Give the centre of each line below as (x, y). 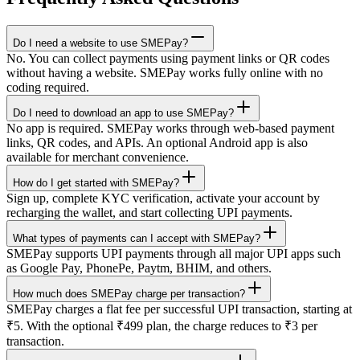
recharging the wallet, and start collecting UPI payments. (149, 212)
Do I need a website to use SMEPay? (100, 43)
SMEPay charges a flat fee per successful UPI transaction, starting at (179, 309)
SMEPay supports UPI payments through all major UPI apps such (174, 253)
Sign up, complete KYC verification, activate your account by (163, 198)
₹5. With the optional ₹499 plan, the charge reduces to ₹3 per (162, 325)
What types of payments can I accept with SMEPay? (137, 238)
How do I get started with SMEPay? (96, 182)
